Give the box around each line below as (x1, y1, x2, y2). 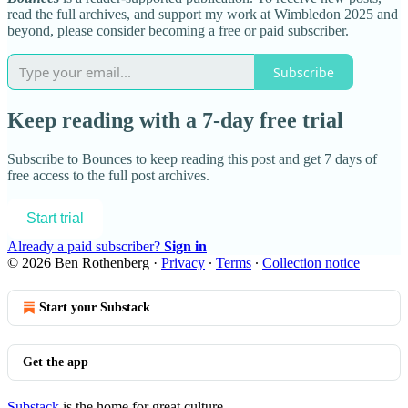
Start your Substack (39, 301, 150, 315)
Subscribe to (7, 151, 82, 168)
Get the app (23, 355, 88, 370)
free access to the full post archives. (7, 168, 209, 184)
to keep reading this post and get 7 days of (132, 151, 377, 168)
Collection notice (262, 255, 360, 271)
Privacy (161, 255, 205, 271)
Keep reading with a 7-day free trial (7, 108, 343, 133)
